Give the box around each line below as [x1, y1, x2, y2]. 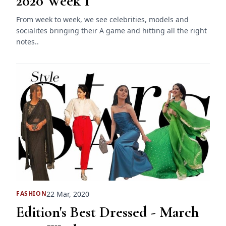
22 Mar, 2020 [46, 189, 90, 199]
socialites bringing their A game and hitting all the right [16, 26, 207, 36]
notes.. [16, 37, 39, 47]
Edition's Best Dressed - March [16, 202, 199, 221]
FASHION [16, 189, 47, 198]
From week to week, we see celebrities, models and [16, 15, 189, 25]
